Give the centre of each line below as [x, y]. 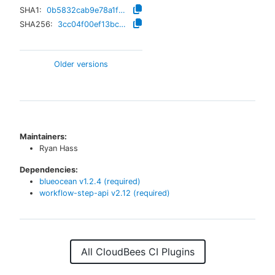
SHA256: [36, 24]
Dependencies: [49, 170]
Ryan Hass [59, 148]
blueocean [58, 181]
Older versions [81, 64]
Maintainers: [43, 137]
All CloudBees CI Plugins [137, 252]
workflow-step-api [74, 193]
